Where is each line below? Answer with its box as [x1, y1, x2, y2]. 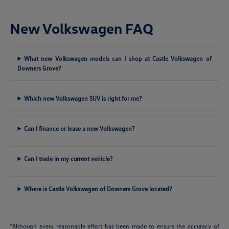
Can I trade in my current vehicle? [24, 154, 113, 163]
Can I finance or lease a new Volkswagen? [24, 124, 135, 132]
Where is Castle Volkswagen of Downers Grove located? [24, 185, 172, 193]
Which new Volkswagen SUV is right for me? [24, 94, 142, 102]
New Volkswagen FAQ [10, 19, 154, 37]
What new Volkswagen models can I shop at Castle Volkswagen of [24, 54, 212, 62]
